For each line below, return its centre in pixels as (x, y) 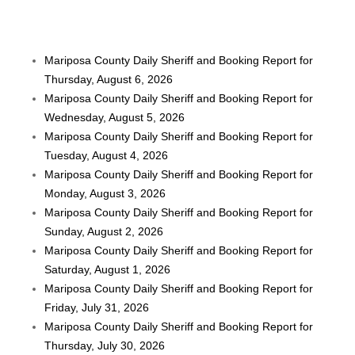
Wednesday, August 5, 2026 (115, 118)
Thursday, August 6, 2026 (109, 80)
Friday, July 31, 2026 (97, 308)
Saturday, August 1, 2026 (108, 270)
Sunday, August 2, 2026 (104, 232)
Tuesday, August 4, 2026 (107, 156)
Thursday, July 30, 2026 (105, 346)
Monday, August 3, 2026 (105, 194)
